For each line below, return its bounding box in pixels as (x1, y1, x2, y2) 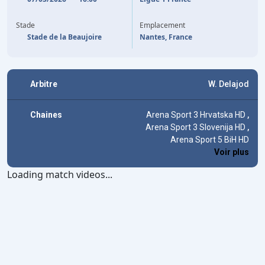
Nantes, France (140, 32, 192, 42)
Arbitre (30, 79, 57, 89)
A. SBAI (178, 3, 201, 11)
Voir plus (214, 147, 249, 157)
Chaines (30, 110, 62, 119)
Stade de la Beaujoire (27, 32, 102, 42)
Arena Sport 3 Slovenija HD (146, 122, 247, 132)
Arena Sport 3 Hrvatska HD (146, 110, 247, 119)
